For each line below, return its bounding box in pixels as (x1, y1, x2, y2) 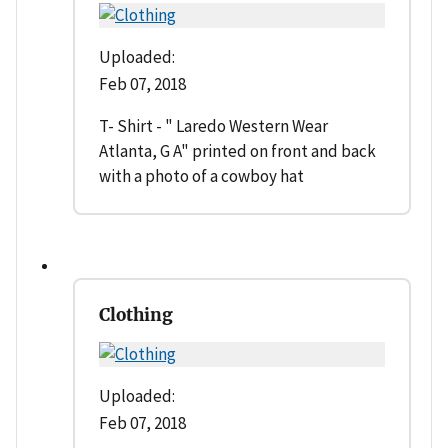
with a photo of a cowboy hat (99, 165, 304, 188)
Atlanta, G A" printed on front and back (99, 140, 376, 163)
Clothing (99, 304, 173, 327)
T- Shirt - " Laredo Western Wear (99, 115, 328, 138)
